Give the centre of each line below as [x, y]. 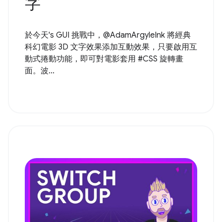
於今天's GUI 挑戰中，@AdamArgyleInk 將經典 [108, 35]
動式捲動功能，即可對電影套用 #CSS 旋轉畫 [104, 59]
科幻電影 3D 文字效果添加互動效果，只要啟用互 [111, 47]
